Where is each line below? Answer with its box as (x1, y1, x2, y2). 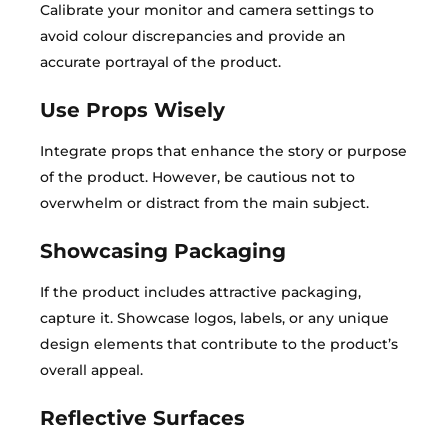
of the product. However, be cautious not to (40, 168, 355, 186)
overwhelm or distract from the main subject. (40, 194, 369, 212)
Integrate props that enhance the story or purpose (40, 142, 407, 160)
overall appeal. (40, 361, 143, 379)
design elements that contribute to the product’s (40, 335, 398, 353)
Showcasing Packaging (40, 239, 286, 263)
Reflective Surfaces (40, 406, 245, 430)
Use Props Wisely (40, 98, 225, 122)
